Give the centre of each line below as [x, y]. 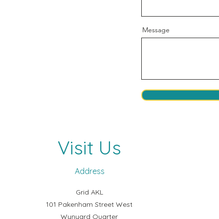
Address [89, 171]
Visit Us [89, 148]
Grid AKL [89, 192]
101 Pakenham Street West [89, 204]
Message [156, 30]
